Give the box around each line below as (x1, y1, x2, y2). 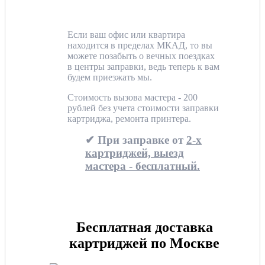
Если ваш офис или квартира (67, 29, 185, 40)
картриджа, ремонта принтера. (67, 113, 191, 124)
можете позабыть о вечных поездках (67, 50, 215, 61)
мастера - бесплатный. (85, 159, 200, 172)
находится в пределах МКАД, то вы (67, 40, 212, 50)
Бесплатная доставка (76, 219, 213, 235)
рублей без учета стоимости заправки (67, 102, 219, 113)
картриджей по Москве (69, 235, 219, 251)
